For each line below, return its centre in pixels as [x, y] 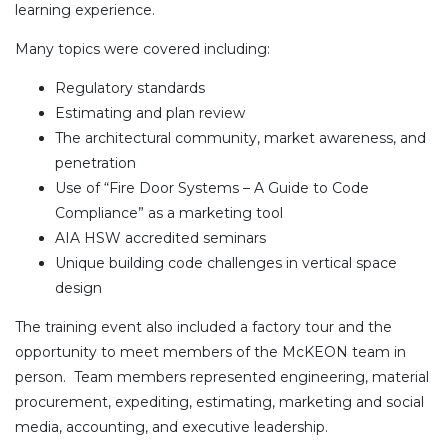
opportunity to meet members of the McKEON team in [210, 351]
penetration [95, 162]
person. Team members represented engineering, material [222, 376]
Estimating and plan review [150, 112]
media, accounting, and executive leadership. [171, 426]
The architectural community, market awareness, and [240, 137]
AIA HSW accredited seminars [160, 237]
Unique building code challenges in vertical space [226, 262]
